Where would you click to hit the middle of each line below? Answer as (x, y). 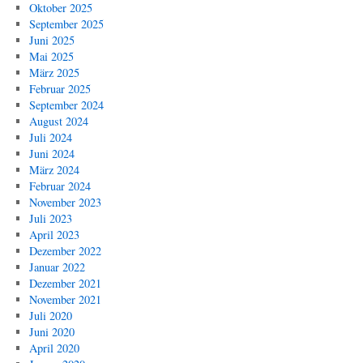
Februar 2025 (60, 89)
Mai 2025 (51, 56)
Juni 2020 (51, 332)
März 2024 (54, 170)
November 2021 (65, 299)
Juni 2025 (51, 40)
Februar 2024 (60, 186)
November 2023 (65, 202)
